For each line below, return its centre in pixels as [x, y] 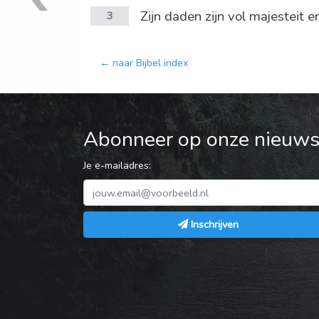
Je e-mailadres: [117, 166]
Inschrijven [214, 225]
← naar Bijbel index [144, 63]
